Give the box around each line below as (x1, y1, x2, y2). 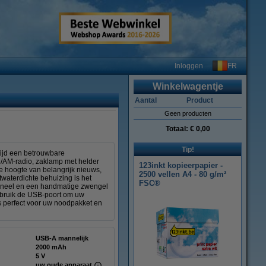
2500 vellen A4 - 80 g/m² (139, 170, 226, 179)
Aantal (134, 96, 157, 104)
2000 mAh (36, 243, 66, 251)
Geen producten (164, 110, 211, 117)
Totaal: (165, 125, 190, 133)
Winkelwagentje (152, 81, 223, 91)
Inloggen (175, 62, 203, 70)
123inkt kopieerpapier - (139, 161, 223, 170)
